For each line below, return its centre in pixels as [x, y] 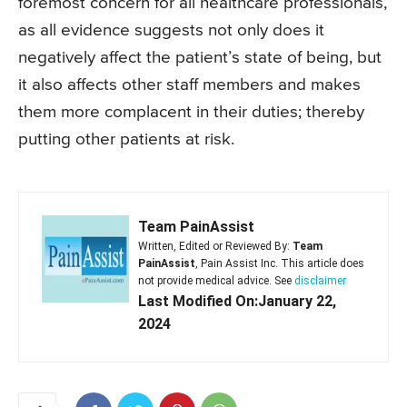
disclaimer [320, 281]
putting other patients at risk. [126, 140]
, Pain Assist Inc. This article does [280, 264]
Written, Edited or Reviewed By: [215, 247]
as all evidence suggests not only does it [171, 31]
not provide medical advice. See [216, 281]
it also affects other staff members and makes [189, 85]
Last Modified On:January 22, [237, 302]
